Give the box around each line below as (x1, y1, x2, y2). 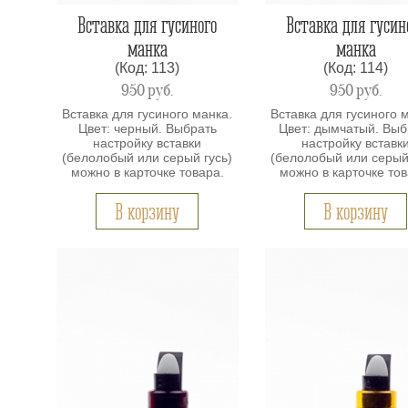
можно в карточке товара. (70, 164, 224, 179)
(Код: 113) (115, 60, 180, 76)
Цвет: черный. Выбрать (77, 120, 217, 136)
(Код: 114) (323, 60, 389, 76)
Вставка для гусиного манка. (62, 106, 233, 121)
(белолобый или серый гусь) (62, 149, 233, 165)
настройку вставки (93, 135, 202, 150)
